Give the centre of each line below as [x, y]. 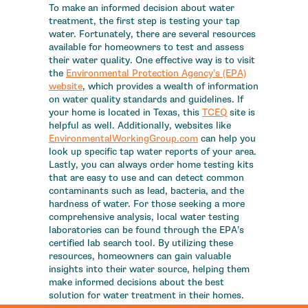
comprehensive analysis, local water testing [144, 217]
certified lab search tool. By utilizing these [141, 243]
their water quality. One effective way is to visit [152, 60]
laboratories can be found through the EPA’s [146, 230]
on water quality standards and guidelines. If [146, 100]
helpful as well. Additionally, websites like [140, 126]
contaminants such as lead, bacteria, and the [146, 191]
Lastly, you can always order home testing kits [151, 165]
